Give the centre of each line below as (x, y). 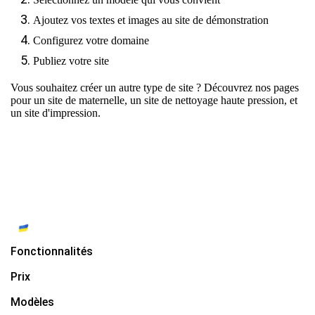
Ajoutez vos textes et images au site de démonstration (151, 20)
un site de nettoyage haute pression (207, 100)
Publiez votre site (71, 60)
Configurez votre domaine (91, 40)
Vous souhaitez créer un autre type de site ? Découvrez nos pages (155, 87)
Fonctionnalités (52, 251)
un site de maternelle (79, 100)
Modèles (32, 302)
